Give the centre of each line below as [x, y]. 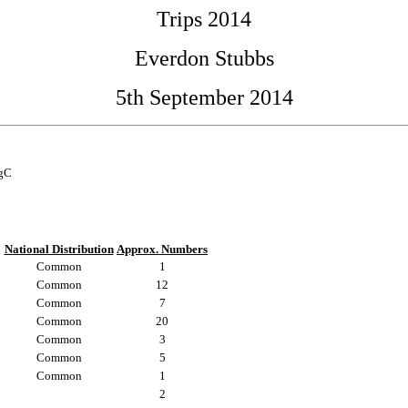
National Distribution [59, 249]
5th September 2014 [204, 97]
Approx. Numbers [162, 249]
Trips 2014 [204, 19]
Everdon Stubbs [204, 58]
